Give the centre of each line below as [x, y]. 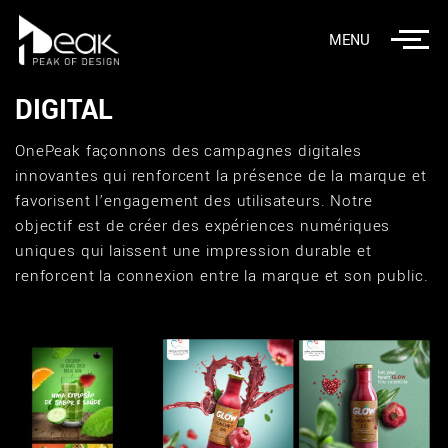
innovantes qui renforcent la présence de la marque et [221, 176]
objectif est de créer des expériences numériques [203, 226]
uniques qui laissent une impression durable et [193, 251]
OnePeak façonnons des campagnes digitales [188, 151]
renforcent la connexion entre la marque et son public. [222, 276]
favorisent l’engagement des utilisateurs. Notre [194, 201]
